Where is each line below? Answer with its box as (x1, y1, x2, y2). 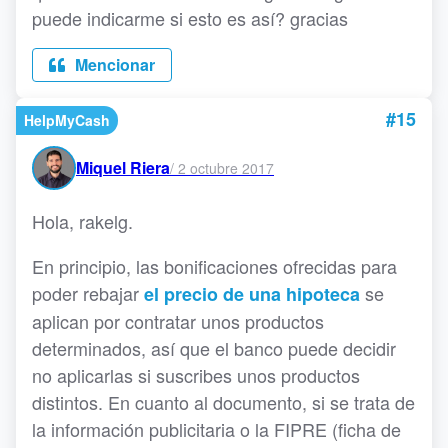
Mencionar (71, 53, 155, 77)
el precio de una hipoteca (144, 281, 360, 308)
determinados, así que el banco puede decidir (32, 335, 396, 362)
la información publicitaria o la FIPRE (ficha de (32, 416, 401, 443)
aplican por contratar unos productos (32, 308, 324, 335)
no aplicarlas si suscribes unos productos (32, 362, 360, 389)
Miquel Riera (76, 156, 170, 180)
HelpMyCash (24, 110, 110, 131)
